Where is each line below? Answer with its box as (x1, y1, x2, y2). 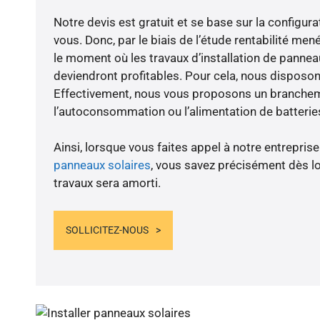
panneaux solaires (53, 158, 151, 173)
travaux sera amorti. (53, 176, 161, 191)
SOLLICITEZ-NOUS (65, 224, 149, 236)
